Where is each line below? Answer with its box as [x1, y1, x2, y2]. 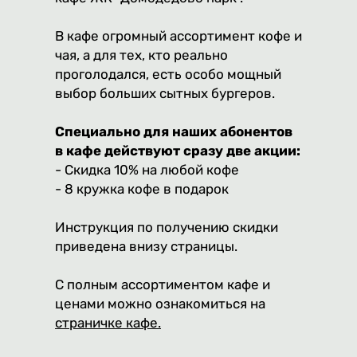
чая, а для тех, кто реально [55, 47, 228, 64]
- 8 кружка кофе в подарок [55, 181, 229, 198]
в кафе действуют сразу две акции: [55, 143, 300, 159]
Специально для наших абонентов [55, 124, 292, 140]
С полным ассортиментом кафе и [55, 277, 270, 293]
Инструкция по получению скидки [55, 219, 278, 236]
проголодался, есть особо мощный [55, 66, 281, 83]
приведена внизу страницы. [55, 238, 237, 255]
